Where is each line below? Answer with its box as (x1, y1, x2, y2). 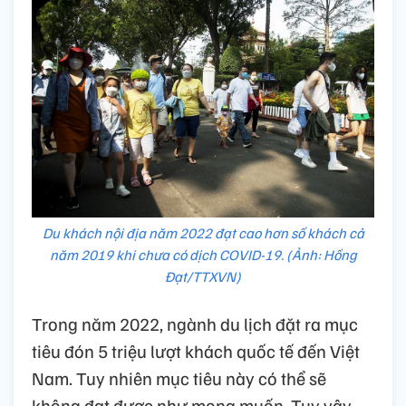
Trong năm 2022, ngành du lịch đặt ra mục (32, 312, 358, 336)
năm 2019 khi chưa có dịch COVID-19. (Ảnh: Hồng (49, 246, 357, 265)
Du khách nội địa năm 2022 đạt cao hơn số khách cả (42, 224, 364, 243)
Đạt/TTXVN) (165, 267, 241, 286)
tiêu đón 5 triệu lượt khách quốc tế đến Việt (32, 339, 360, 363)
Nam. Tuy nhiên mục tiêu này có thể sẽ (32, 366, 326, 391)
